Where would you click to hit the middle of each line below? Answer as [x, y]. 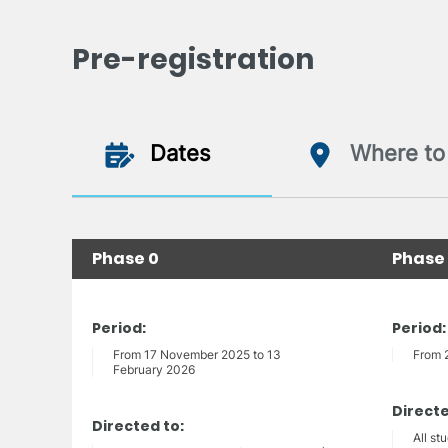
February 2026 [154, 370]
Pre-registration [193, 60]
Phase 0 [125, 259]
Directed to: [138, 426]
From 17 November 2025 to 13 [197, 355]
